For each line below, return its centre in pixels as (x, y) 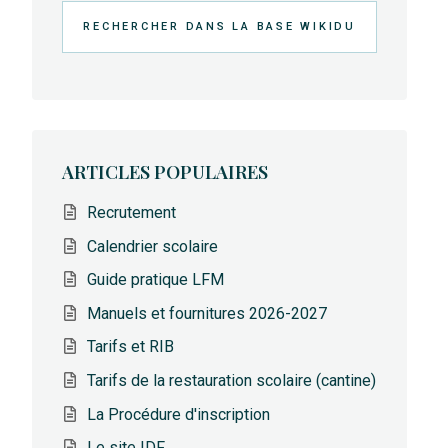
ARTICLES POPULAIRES (165, 171)
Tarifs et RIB (131, 347)
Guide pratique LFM (156, 280)
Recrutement (132, 213)
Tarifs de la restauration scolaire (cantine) (232, 381)
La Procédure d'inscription (179, 414)
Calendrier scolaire (153, 246)
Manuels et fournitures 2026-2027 (207, 313)
